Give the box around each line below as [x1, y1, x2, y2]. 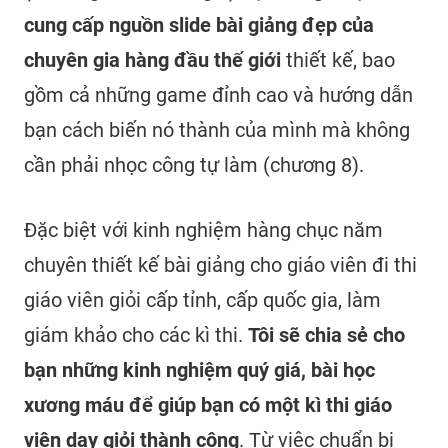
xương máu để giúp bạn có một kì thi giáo [24, 393, 392, 418]
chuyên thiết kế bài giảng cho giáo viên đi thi [24, 253, 417, 278]
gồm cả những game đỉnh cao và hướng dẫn [24, 83, 413, 108]
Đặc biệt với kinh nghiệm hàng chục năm [24, 218, 383, 243]
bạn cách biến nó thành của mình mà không [24, 118, 410, 143]
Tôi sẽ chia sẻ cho [248, 323, 405, 348]
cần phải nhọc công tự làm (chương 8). [24, 153, 364, 178]
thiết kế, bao [286, 48, 395, 73]
